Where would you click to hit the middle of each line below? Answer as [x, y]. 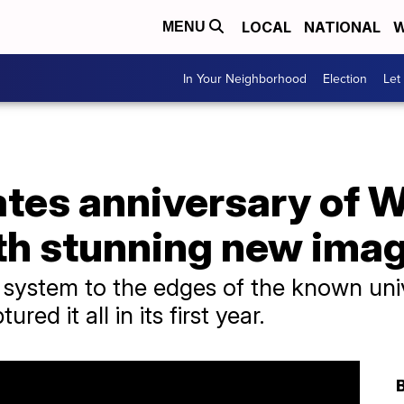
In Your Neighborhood [245, 78]
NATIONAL [342, 27]
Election [345, 78]
